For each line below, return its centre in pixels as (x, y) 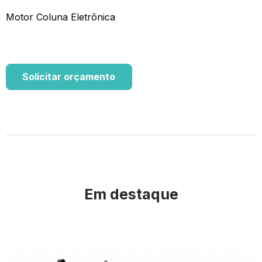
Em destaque (131, 194)
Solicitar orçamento (69, 77)
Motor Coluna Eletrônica (61, 17)
